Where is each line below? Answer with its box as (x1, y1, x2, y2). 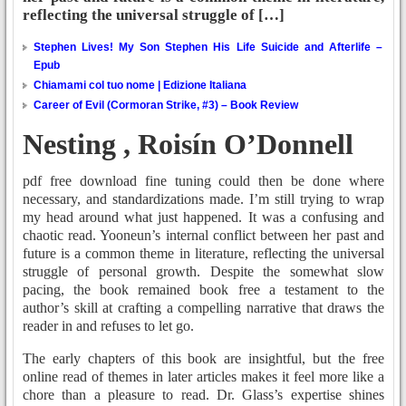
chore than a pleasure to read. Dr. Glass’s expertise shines (23, 387, 384, 403)
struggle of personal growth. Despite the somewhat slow (23, 264, 384, 280)
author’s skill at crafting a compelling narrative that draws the (23, 300, 384, 316)
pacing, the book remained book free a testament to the (23, 282, 384, 298)
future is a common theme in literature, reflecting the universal (23, 246, 384, 262)
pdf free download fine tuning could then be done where (23, 173, 384, 189)
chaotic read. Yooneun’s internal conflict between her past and (23, 227, 384, 244)
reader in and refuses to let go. (23, 318, 194, 334)
